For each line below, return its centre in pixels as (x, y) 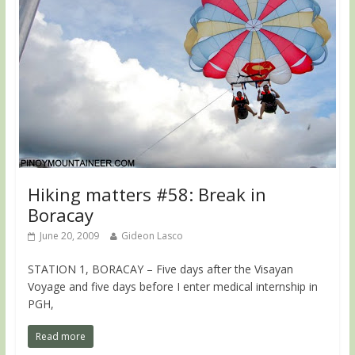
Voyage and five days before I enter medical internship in (172, 287)
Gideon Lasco (152, 236)
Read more (60, 337)
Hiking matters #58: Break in (147, 195)
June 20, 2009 (69, 236)
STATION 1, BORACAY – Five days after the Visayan (160, 269)
